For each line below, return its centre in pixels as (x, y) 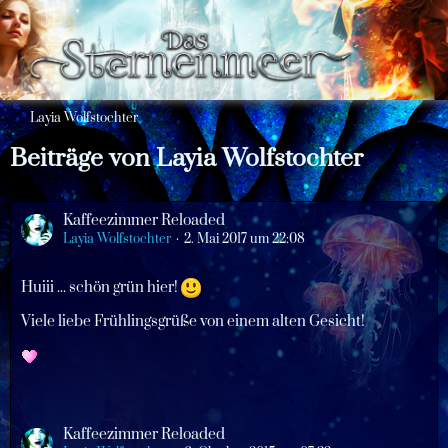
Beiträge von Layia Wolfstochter (186, 158)
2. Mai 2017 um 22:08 (244, 239)
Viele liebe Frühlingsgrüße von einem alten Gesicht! (193, 322)
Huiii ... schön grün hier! (101, 287)
